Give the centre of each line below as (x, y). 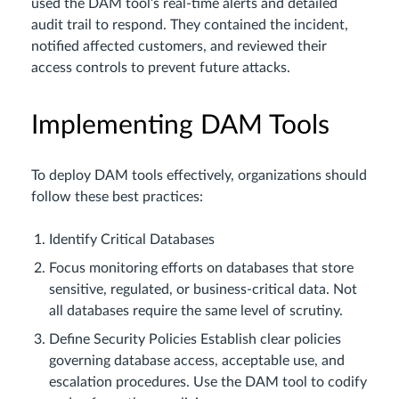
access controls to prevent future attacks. (161, 68)
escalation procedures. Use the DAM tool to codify (208, 383)
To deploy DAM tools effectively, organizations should (199, 176)
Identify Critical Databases (132, 240)
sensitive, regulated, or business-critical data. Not (203, 290)
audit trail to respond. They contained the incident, (190, 25)
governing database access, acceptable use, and (197, 361)
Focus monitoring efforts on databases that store (201, 269)
